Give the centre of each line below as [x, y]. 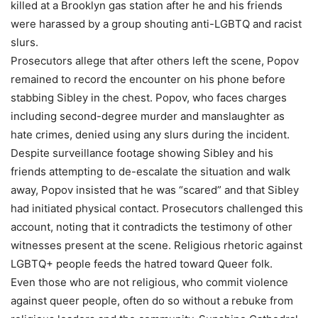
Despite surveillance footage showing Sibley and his [142, 153]
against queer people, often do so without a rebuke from [152, 300]
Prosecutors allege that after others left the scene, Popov [155, 60]
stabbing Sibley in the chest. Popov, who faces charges [149, 97]
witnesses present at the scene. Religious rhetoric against [157, 245]
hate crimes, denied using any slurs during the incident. [150, 134]
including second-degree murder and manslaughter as [148, 116]
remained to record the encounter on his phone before [148, 79]
